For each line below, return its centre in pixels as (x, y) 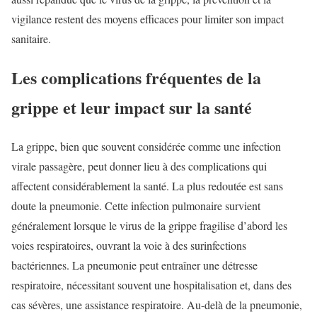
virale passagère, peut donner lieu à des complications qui (139, 166)
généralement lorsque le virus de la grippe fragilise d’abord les (149, 225)
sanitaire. (31, 39)
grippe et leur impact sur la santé (132, 107)
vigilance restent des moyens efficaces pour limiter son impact (148, 19)
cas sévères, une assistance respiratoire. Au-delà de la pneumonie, (157, 304)
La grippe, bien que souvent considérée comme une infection (146, 146)
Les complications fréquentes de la (136, 77)
